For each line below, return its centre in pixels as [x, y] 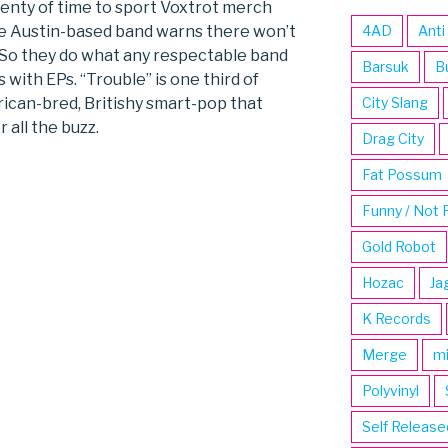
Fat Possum [401, 175]
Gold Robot [398, 247]
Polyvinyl [390, 391]
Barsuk [385, 67]
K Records [396, 319]
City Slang [394, 103]
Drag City [392, 139]
